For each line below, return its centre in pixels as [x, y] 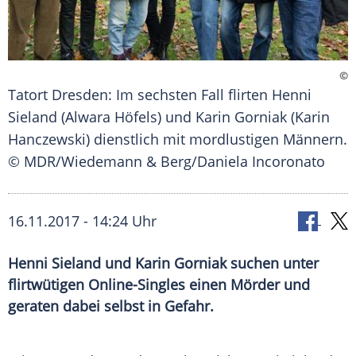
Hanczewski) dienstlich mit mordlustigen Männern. [178, 139]
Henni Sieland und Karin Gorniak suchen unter [163, 263]
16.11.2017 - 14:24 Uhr [82, 221]
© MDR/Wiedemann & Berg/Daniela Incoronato [166, 162]
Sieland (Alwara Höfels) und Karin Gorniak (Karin [169, 117]
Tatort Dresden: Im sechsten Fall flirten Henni [160, 95]
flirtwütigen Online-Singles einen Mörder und [159, 285]
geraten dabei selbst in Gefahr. [111, 306]
